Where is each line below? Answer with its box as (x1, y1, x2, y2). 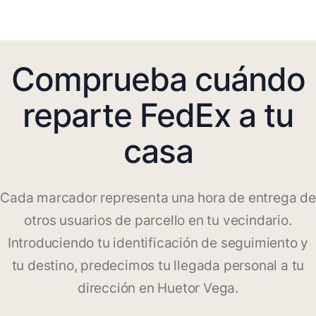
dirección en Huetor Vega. (77, 280, 238, 297)
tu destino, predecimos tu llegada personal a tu (11, 257, 305, 274)
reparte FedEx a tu (23, 95, 293, 135)
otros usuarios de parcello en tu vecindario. (24, 212, 292, 229)
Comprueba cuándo (11, 59, 305, 99)
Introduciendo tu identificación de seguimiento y (7, 235, 309, 252)
